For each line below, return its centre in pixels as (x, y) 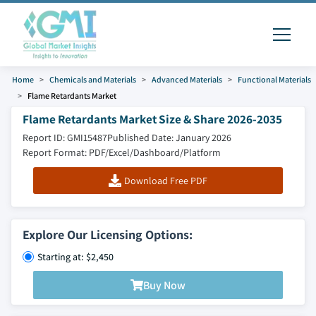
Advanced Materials (187, 79)
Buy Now (164, 285)
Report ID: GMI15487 (65, 138)
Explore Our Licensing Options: (108, 235)
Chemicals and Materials (93, 79)
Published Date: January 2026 (169, 138)
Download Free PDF (165, 181)
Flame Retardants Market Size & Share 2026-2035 (152, 119)
